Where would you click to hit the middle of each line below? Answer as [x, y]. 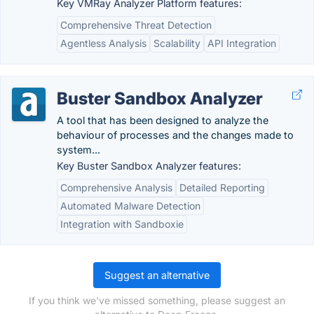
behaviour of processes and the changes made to [175, 135]
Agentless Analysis [103, 43]
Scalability [177, 43]
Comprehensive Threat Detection [136, 25]
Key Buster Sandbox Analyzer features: [149, 166]
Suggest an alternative [157, 275]
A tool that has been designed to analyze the [163, 120]
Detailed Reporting [222, 187]
